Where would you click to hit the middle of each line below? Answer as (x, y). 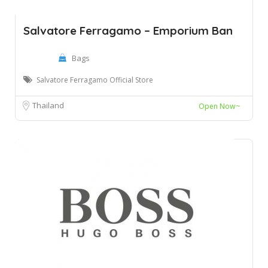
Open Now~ (220, 106)
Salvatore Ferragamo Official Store (95, 80)
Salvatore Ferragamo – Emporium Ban (128, 31)
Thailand (48, 105)
